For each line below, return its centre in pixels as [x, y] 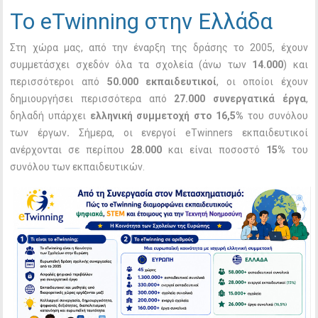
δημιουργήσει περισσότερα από [92, 99]
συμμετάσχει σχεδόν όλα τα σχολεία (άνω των [131, 65]
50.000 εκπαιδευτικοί [162, 82]
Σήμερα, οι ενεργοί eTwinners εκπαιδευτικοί [193, 133]
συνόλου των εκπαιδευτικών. [78, 167]
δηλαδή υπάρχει [48, 116]
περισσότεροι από [59, 82]
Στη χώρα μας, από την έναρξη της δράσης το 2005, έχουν [159, 48]
